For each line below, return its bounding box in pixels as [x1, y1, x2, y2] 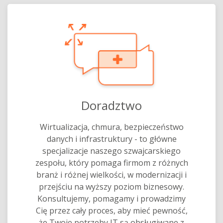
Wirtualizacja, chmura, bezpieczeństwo [39, 121, 184, 132]
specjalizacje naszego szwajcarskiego [42, 145, 181, 156]
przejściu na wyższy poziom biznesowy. [39, 181, 184, 192]
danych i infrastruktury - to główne [46, 133, 177, 144]
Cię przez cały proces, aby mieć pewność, [35, 205, 188, 216]
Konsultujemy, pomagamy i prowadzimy [37, 193, 186, 204]
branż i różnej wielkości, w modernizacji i [36, 169, 187, 180]
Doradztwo [81, 97, 142, 113]
